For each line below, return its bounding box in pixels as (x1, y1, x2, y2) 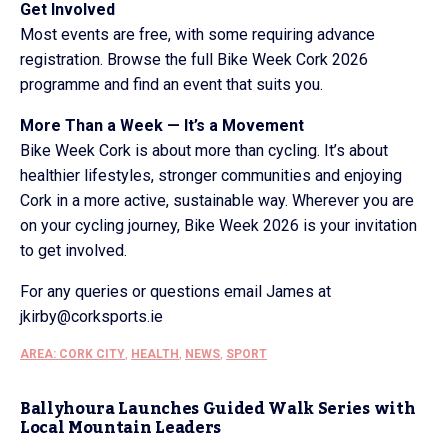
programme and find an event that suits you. (20, 75, 323, 94)
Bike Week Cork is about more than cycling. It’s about (20, 141, 388, 160)
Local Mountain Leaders (20, 412, 221, 444)
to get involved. (20, 241, 127, 260)
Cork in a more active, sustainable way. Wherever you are (20, 191, 414, 210)
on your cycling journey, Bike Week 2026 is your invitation (20, 216, 417, 235)
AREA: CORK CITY (20, 347, 125, 361)
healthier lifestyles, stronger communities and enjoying (20, 166, 402, 185)
